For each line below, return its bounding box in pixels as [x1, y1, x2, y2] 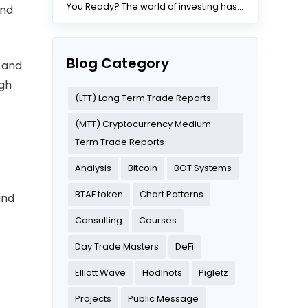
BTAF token [75, 188, 123, 201]
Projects [75, 292, 111, 306]
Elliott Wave [75, 266, 126, 280]
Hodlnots [142, 266, 182, 280]
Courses [139, 214, 177, 228]
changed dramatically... [67, 14, 173, 28]
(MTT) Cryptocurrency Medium [75, 118, 211, 131]
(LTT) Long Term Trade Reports [75, 91, 211, 105]
